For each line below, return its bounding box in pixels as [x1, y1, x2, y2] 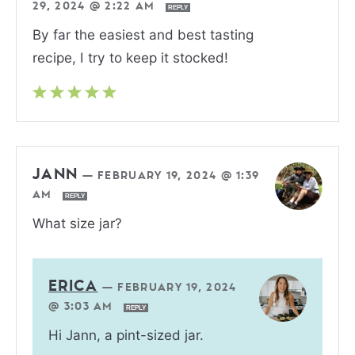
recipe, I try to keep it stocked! [32, 48, 228, 66]
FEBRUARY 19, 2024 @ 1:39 [97, 170, 260, 181]
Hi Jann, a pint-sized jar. [48, 326, 204, 343]
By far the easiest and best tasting [32, 25, 254, 43]
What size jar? [32, 214, 122, 231]
